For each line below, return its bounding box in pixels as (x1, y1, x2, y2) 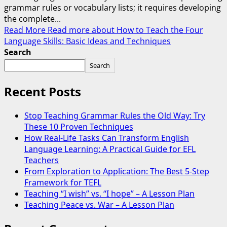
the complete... (4, 13, 61, 25)
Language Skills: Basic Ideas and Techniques (4, 35, 171, 47)
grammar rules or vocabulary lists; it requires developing (4, 2, 221, 14)
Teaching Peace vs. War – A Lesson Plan (24, 199, 174, 211)
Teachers (24, 155, 59, 166)
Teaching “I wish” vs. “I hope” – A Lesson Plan (24, 188, 195, 200)
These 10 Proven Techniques (24, 121, 133, 133)
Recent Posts (4, 83, 81, 100)
